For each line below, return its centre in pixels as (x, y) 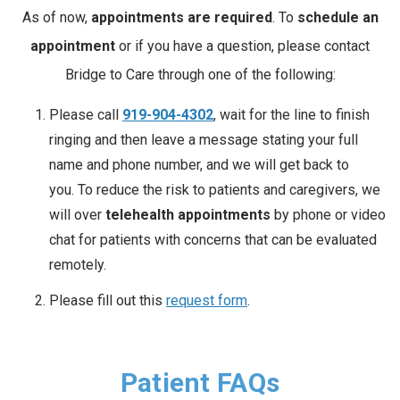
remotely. (78, 265)
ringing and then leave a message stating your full (204, 140)
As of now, (56, 17)
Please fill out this (108, 301)
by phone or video (328, 215)
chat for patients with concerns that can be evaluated (213, 240)
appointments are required (181, 17)
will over (77, 215)
